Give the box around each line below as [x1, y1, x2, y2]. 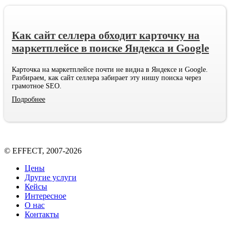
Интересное [25, 191, 66, 200]
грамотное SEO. [12, 82, 62, 90]
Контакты [25, 209, 59, 219]
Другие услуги [25, 172, 76, 182]
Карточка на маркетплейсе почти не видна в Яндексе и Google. [12, 65, 208, 73]
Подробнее [12, 95, 45, 103]
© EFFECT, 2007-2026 [4, 146, 82, 155]
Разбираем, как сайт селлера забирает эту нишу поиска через [12, 73, 201, 82]
